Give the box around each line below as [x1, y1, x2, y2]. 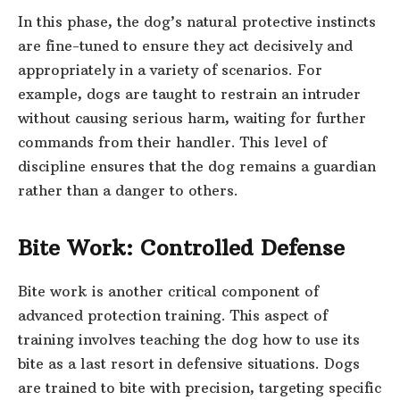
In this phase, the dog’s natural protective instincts [18, 12, 376, 31]
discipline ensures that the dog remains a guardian [18, 157, 376, 176]
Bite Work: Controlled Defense [18, 234, 345, 261]
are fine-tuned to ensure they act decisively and [18, 37, 353, 55]
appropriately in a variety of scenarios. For [18, 61, 322, 79]
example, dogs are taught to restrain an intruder [18, 85, 361, 104]
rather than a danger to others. [18, 181, 238, 200]
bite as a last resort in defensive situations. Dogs [18, 354, 360, 372]
